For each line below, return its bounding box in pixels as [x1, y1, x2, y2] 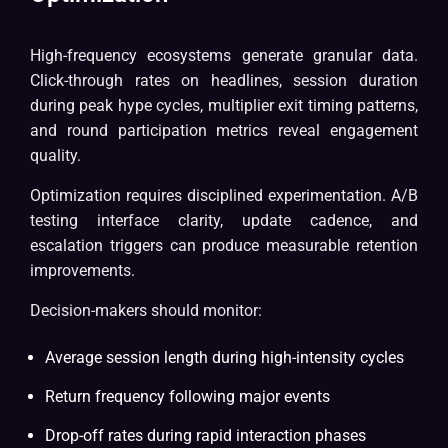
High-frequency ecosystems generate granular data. [30, 46, 418, 66]
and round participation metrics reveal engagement [30, 121, 418, 141]
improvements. [30, 261, 135, 281]
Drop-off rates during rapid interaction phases [45, 426, 366, 446]
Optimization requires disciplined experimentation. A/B [30, 186, 418, 206]
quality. [30, 146, 81, 166]
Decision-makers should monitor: [30, 301, 262, 321]
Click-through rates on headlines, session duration [30, 71, 418, 91]
